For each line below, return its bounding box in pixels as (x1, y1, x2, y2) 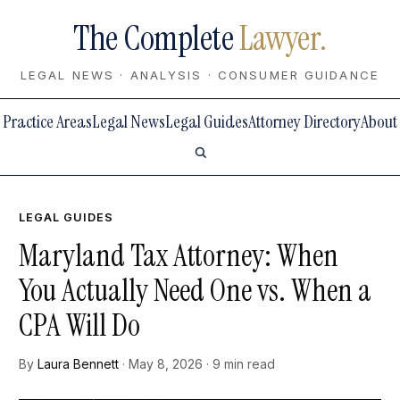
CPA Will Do (19, 304, 141, 346)
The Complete (73, 15, 240, 62)
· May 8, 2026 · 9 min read (119, 356, 276, 372)
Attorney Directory (248, 110, 361, 134)
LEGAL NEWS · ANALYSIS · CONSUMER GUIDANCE (21, 67, 379, 82)
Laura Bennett (37, 356, 120, 372)
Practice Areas (3, 110, 92, 134)
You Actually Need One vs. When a (19, 270, 372, 311)
